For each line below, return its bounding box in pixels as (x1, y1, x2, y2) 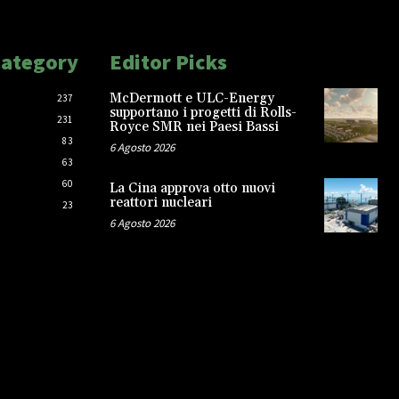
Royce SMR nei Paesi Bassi (109, 118, 279, 136)
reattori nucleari (109, 194, 212, 212)
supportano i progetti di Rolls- (109, 104, 297, 122)
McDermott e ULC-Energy (109, 90, 274, 108)
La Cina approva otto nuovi (109, 180, 275, 198)
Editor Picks (109, 48, 227, 77)
